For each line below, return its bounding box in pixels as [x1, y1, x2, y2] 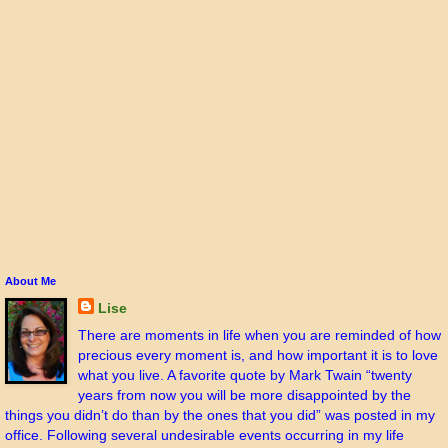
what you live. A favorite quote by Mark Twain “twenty [77, 367, 412, 384]
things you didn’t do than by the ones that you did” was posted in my [5, 407, 435, 424]
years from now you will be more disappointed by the [77, 387, 411, 404]
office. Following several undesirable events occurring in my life [5, 427, 404, 444]
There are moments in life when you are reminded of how [77, 327, 441, 344]
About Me [5, 275, 56, 288]
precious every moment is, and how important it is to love [77, 347, 438, 364]
